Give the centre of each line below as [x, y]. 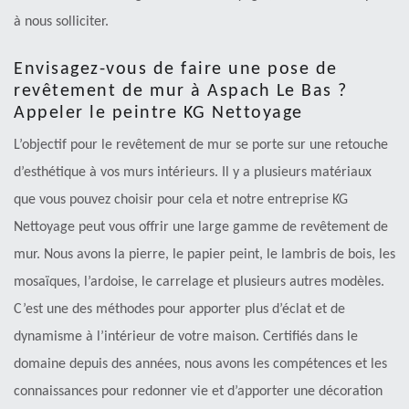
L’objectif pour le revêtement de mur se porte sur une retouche [201, 145]
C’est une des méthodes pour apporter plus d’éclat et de [179, 309]
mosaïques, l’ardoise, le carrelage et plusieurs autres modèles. [199, 282]
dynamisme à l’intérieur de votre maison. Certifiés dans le [186, 336]
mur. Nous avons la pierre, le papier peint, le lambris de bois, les [204, 254]
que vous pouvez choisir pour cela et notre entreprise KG [181, 199]
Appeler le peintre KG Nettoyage [158, 113]
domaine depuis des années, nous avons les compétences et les [200, 364]
